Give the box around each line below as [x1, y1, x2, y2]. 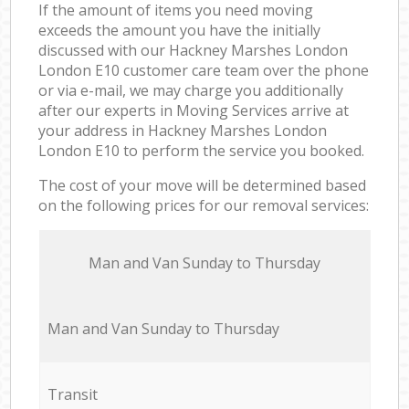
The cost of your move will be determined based [38, 174, 367, 195]
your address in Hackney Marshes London [38, 120, 328, 141]
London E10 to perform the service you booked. [38, 140, 365, 161]
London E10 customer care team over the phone [38, 59, 370, 80]
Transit [47, 383, 98, 404]
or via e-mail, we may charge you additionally [38, 79, 344, 100]
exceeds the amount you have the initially [38, 19, 321, 40]
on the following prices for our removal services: [38, 194, 370, 215]
